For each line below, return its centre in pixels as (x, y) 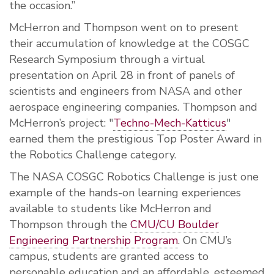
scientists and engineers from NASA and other (126, 91)
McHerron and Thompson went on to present (124, 28)
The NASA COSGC (58, 177)
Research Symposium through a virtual (107, 60)
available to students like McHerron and (110, 209)
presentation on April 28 (71, 76)
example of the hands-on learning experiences (125, 193)
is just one (232, 177)
